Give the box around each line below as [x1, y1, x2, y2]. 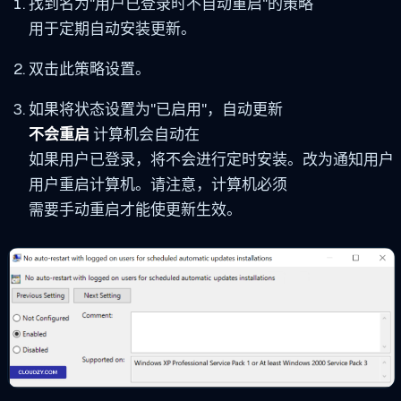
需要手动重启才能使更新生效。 [28, 200, 242, 220]
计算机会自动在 [89, 124, 200, 145]
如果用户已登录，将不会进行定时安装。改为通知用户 [28, 149, 394, 170]
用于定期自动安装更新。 [28, 19, 196, 39]
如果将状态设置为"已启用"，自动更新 [28, 99, 283, 120]
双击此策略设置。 [28, 59, 150, 80]
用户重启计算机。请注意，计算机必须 [28, 175, 287, 195]
